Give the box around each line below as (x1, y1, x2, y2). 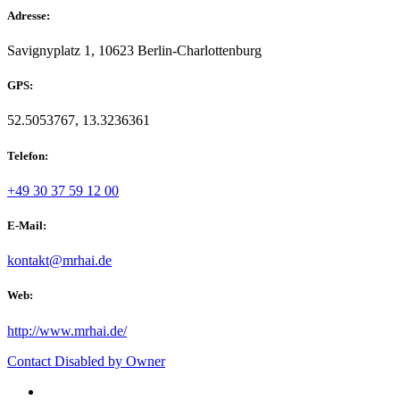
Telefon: (7, 148, 48, 162)
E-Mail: (7, 218, 46, 232)
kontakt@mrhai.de (7, 253, 112, 269)
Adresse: (7, 8, 50, 22)
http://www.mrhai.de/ (7, 322, 127, 338)
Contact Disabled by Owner (7, 353, 165, 369)
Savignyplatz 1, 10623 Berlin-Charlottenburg (7, 43, 262, 59)
